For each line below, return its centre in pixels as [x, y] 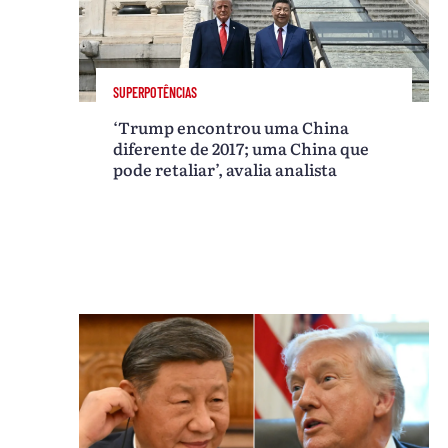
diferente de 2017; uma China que [241, 147]
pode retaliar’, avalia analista [225, 168]
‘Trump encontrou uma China [231, 126]
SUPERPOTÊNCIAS [155, 92]
